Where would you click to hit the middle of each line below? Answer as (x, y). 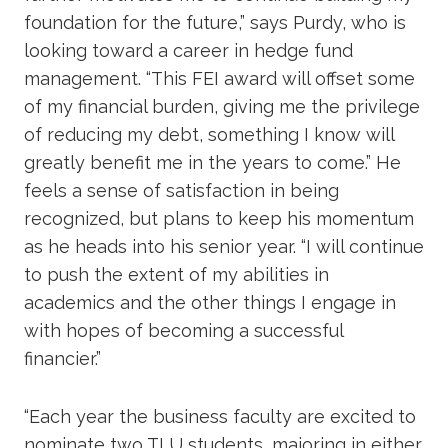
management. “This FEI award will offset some (219, 78)
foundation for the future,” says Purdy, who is (215, 22)
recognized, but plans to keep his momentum (219, 218)
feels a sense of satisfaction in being (181, 190)
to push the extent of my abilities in (176, 274)
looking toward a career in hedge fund (188, 50)
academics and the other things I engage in (210, 302)
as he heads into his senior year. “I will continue (224, 246)
